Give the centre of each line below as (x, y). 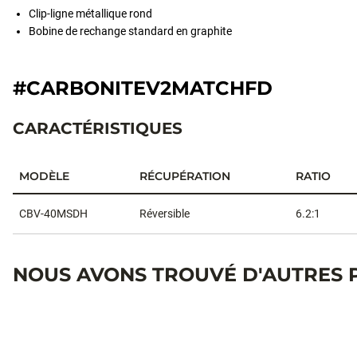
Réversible (165, 214)
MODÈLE (44, 176)
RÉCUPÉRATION (185, 176)
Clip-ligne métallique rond (90, 14)
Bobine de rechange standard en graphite (130, 31)
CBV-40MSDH (53, 214)
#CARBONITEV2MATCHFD (143, 88)
